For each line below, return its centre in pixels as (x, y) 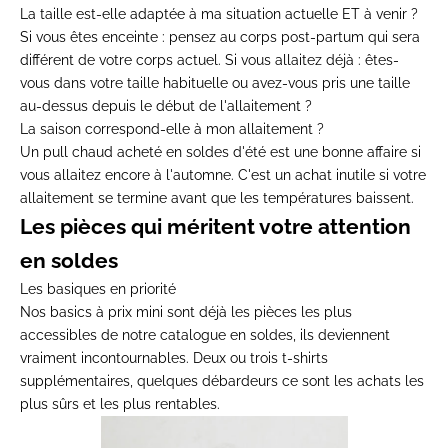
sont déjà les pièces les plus (257, 312)
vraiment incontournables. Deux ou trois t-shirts (174, 358)
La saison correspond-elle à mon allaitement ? (172, 129)
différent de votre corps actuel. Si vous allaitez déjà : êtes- (209, 60)
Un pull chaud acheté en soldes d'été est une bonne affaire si (220, 152)
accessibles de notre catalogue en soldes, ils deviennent (205, 335)
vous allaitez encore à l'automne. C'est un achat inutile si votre (223, 175)
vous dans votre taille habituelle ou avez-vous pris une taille (215, 83)
